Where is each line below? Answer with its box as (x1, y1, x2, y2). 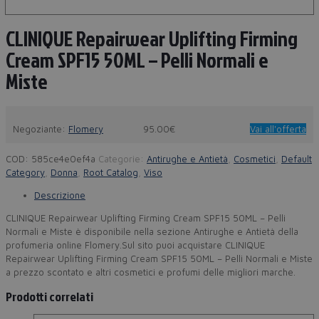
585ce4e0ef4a (31, 152, 95, 164)
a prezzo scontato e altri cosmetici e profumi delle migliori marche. (6, 266, 296, 278)
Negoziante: (13, 122, 68, 135)
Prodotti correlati (6, 287, 93, 305)
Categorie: (98, 152, 147, 164)
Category (6, 166, 45, 178)
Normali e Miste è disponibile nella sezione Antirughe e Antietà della (6, 225, 298, 237)
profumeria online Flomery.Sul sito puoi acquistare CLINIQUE (6, 239, 265, 251)
